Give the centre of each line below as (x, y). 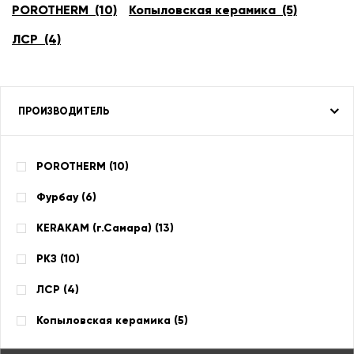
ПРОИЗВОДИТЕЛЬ (64, 111)
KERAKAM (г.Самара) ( (98, 228)
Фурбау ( (61, 197)
